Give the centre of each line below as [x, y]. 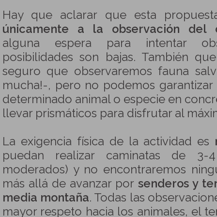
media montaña [46, 198]
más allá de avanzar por [70, 184]
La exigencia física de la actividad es [109, 141]
